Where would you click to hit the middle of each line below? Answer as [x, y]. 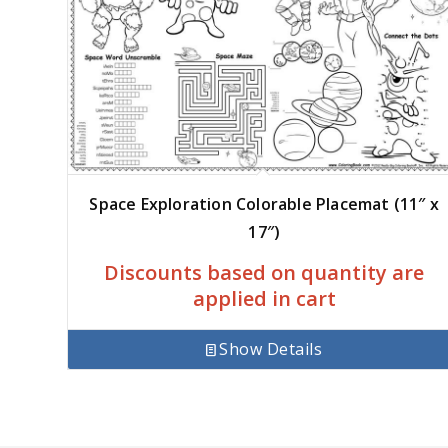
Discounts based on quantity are [264, 273]
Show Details [271, 349]
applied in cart [264, 299]
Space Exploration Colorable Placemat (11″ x [264, 204]
